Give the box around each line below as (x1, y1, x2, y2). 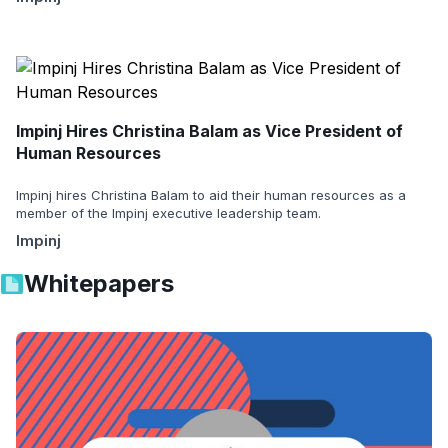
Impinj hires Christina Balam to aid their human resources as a (16, 186, 406, 203)
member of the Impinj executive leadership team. (16, 204, 321, 221)
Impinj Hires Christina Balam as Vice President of (16, 120, 403, 141)
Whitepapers (24, 268, 174, 298)
